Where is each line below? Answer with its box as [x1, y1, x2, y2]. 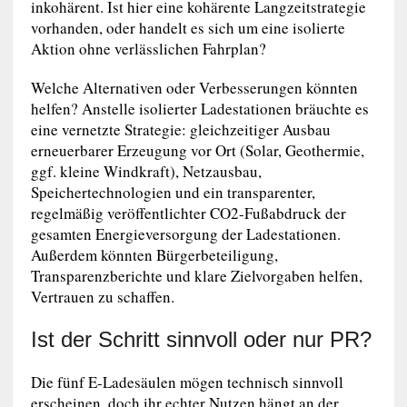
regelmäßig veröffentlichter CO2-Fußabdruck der [30, 203, 346, 224]
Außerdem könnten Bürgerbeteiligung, [30, 244, 278, 266]
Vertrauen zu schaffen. [30, 286, 174, 308]
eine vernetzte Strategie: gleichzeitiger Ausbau [30, 119, 331, 141]
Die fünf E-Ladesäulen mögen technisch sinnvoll [30, 372, 343, 393]
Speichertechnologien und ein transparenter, [30, 182, 315, 203]
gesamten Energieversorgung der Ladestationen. [30, 223, 341, 245]
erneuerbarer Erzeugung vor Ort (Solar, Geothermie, [30, 140, 364, 162]
